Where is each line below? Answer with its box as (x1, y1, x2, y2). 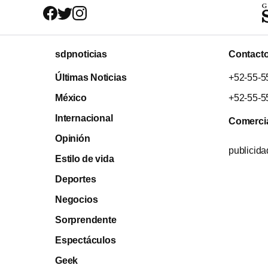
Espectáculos (55, 234, 116, 245)
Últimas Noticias (55, 72, 127, 83)
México (55, 92, 87, 103)
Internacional (55, 112, 113, 123)
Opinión (55, 133, 90, 144)
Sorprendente (55, 214, 117, 225)
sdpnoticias (55, 48, 107, 59)
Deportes (55, 173, 96, 184)
